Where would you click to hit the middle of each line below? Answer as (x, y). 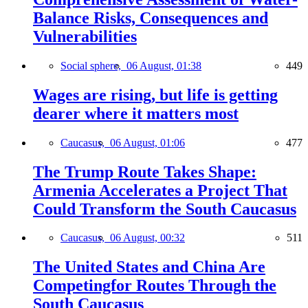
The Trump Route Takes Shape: (145, 172)
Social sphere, (93, 65)
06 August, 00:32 (147, 238)
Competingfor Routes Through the (155, 286)
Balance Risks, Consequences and (151, 18)
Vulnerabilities (85, 36)
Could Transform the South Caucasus (165, 209)
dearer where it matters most (136, 113)
